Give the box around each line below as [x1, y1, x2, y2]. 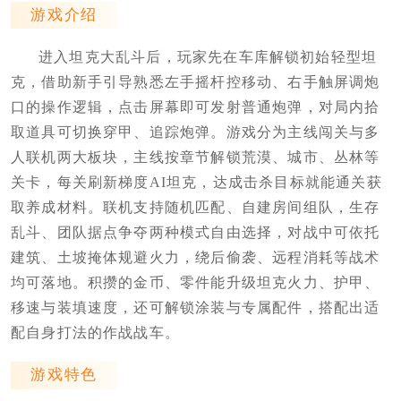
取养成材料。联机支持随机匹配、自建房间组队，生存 [10, 200, 380, 216]
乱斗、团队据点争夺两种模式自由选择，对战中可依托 [10, 225, 380, 241]
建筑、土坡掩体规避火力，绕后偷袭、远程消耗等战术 [10, 250, 380, 266]
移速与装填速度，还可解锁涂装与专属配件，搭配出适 [10, 300, 380, 316]
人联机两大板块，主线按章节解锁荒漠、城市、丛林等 [10, 149, 380, 166]
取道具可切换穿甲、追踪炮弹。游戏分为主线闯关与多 [10, 124, 380, 141]
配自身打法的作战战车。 [10, 325, 181, 341]
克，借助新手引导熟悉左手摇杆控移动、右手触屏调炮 [10, 74, 380, 90]
